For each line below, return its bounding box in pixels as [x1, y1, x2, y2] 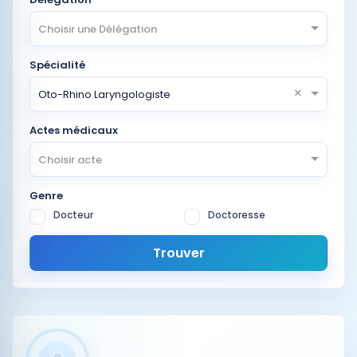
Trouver [152, 244, 205, 262]
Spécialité [29, 57, 85, 73]
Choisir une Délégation [38, 21, 157, 37]
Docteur [53, 208, 93, 222]
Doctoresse [208, 208, 265, 222]
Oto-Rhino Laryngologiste [38, 86, 171, 102]
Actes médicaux [29, 123, 118, 138]
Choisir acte [38, 151, 102, 167]
